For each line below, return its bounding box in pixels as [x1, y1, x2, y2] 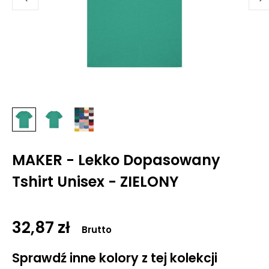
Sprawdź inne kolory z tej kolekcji [12, 249, 217, 267]
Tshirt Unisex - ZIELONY [12, 172, 178, 192]
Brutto [82, 223, 112, 236]
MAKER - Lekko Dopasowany [12, 150, 220, 170]
